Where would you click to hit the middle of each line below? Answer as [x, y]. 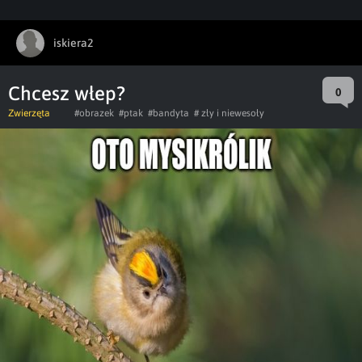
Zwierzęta [29, 113]
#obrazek [94, 113]
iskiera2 [73, 42]
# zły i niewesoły [229, 113]
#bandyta [168, 113]
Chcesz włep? [67, 93]
